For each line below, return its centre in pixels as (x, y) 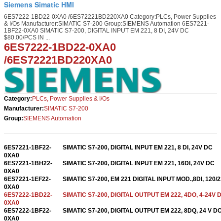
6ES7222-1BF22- (28, 210)
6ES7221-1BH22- (28, 163)
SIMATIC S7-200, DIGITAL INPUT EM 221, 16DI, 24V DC (139, 163)
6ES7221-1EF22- (27, 179)
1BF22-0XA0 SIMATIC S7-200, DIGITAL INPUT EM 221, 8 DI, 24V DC (96, 30)
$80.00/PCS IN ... (27, 37)
